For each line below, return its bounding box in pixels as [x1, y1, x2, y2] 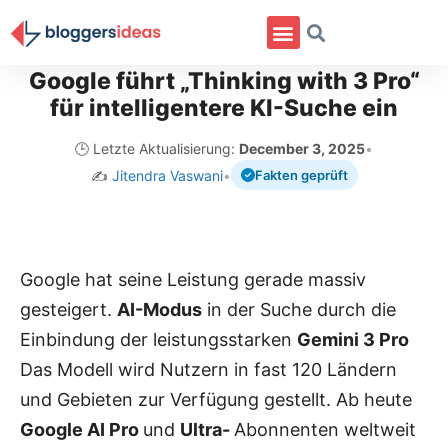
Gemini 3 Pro [297, 328, 409, 350]
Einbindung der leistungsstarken [20, 328, 297, 350]
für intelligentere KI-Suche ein [50, 94, 398, 122]
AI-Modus [117, 298, 202, 320]
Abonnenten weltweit [234, 418, 416, 440]
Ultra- [180, 418, 234, 440]
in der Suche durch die [202, 298, 396, 320]
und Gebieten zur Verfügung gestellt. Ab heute [20, 388, 412, 410]
